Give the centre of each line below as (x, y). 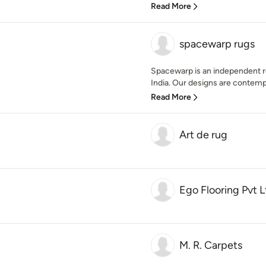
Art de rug (203, 135)
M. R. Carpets (211, 245)
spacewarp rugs (217, 44)
